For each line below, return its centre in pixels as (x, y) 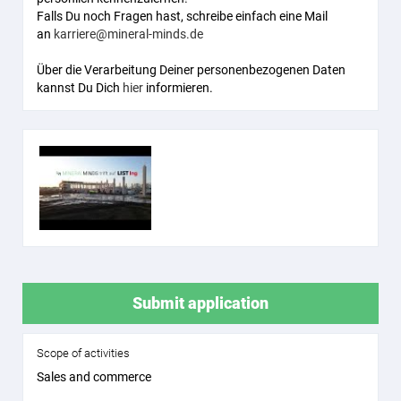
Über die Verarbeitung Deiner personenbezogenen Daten (191, 70)
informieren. (178, 88)
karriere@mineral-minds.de (128, 34)
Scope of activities (83, 353)
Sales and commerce (94, 377)
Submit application (200, 303)
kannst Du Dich (80, 88)
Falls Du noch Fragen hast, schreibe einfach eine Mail (182, 16)
